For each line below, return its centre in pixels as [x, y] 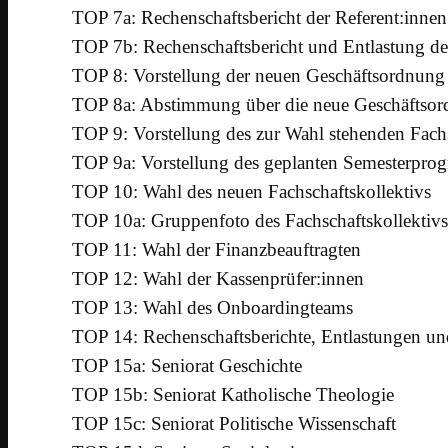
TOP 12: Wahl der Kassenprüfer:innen [218, 279]
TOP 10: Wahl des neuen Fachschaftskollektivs [251, 192]
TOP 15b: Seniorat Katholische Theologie [233, 395]
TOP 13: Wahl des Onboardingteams [212, 308]
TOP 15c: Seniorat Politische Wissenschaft [234, 424]
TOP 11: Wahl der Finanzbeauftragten [216, 250]
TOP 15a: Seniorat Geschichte [187, 366]
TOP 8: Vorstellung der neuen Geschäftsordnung [258, 76]
